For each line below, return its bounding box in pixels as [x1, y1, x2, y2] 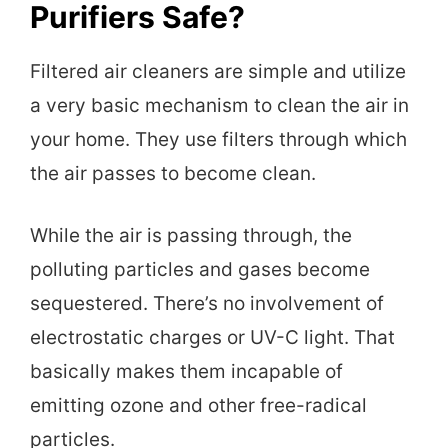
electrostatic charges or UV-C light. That [30, 326, 395, 350]
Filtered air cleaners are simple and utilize [30, 59, 406, 83]
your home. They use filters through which [30, 127, 407, 151]
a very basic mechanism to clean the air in [30, 93, 409, 117]
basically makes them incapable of [30, 360, 343, 384]
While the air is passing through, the [30, 224, 352, 248]
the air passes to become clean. [30, 161, 316, 185]
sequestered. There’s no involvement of [30, 292, 384, 316]
